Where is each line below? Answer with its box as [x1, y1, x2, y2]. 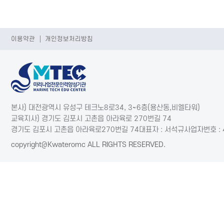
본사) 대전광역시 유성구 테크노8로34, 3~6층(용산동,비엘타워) [11, 103, 200, 112]
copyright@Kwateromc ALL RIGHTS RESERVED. [11, 140, 165, 149]
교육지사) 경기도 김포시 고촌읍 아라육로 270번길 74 [11, 114, 171, 123]
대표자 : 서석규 [139, 125, 184, 134]
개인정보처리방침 [45, 35, 93, 42]
